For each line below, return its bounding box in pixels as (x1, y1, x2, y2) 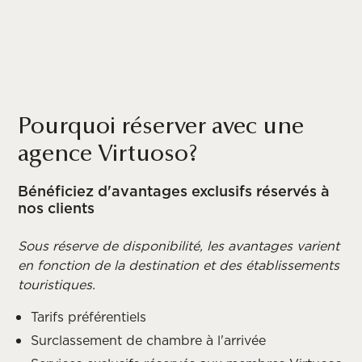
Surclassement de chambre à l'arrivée (31, 330, 267, 349)
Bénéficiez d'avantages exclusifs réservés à (18, 180, 330, 201)
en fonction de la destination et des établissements (18, 255, 340, 274)
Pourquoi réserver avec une (18, 116, 305, 140)
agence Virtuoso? (18, 143, 199, 167)
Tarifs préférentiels (31, 307, 147, 326)
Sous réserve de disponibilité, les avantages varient (18, 236, 340, 255)
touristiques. (18, 275, 96, 293)
